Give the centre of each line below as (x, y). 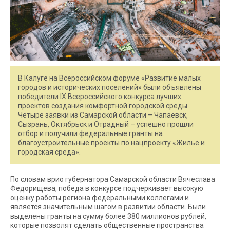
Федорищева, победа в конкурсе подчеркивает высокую (107, 188)
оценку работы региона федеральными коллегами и (100, 197)
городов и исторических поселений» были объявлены (110, 87)
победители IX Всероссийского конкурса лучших (100, 96)
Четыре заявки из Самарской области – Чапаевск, (103, 115)
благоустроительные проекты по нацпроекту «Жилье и (111, 142)
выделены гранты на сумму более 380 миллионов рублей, (108, 216)
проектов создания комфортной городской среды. (103, 106)
